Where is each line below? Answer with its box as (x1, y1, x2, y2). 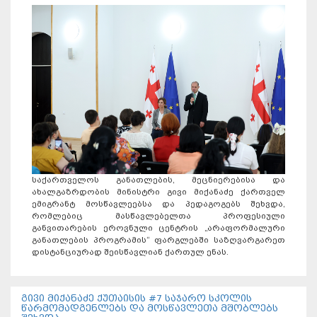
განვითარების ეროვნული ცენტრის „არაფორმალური (32, 222, 285, 233)
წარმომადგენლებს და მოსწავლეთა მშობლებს (21, 301, 278, 314)
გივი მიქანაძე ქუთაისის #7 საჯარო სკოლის (21, 292, 252, 304)
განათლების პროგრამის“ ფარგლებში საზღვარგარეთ (32, 234, 285, 245)
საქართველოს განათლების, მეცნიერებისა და (32, 174, 285, 185)
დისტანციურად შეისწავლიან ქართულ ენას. (32, 246, 229, 257)
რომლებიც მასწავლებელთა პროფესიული (32, 210, 285, 221)
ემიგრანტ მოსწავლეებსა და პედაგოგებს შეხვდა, (32, 198, 285, 209)
